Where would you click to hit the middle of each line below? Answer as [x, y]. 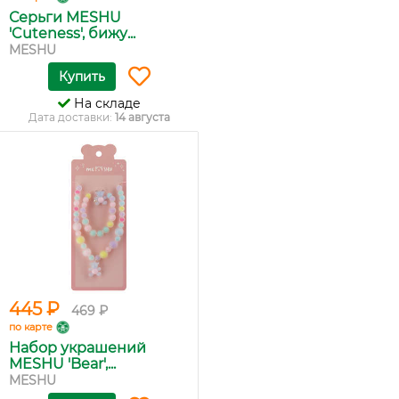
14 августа [142, 117]
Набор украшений [77, 348]
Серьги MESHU [65, 17]
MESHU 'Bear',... [62, 364]
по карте [31, 327]
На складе [105, 103]
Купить [81, 77]
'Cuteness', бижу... [72, 33]
